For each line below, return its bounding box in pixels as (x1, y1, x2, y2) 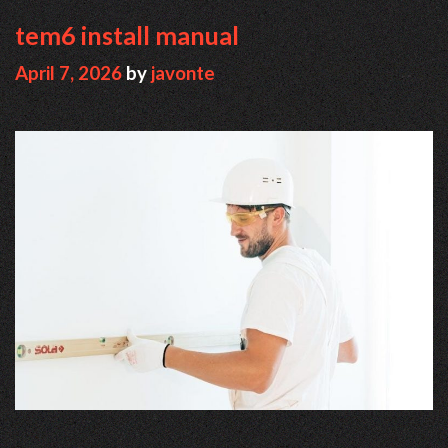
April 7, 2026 (15, 62, 122, 85)
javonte (151, 62, 215, 85)
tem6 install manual (15, 20, 239, 51)
